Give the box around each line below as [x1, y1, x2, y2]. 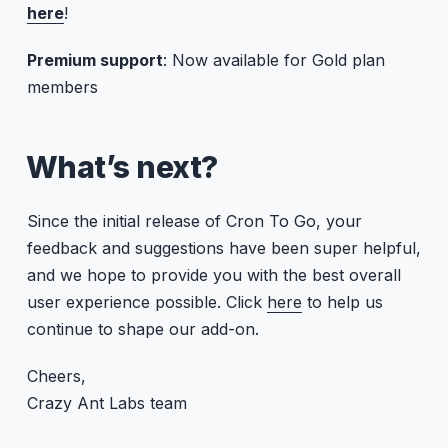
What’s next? [25, 149, 218, 186]
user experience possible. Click [26, 292, 267, 313]
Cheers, [26, 366, 86, 387]
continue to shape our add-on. [26, 319, 259, 340]
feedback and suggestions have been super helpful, [26, 238, 421, 259]
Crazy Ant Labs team [26, 393, 187, 414]
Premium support [26, 50, 163, 71]
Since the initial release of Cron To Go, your [26, 211, 362, 232]
